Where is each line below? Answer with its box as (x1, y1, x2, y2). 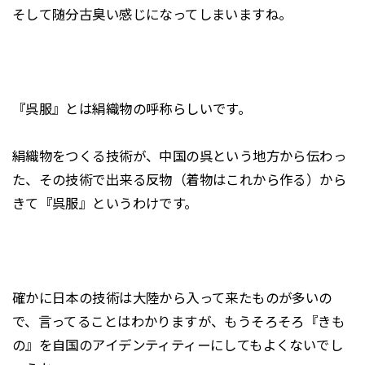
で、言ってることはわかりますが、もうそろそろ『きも (11, 314, 345, 329)
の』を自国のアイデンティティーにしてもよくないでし (11, 337, 344, 353)
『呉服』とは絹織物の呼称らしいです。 (11, 102, 252, 117)
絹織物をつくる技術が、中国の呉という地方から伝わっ (11, 148, 347, 164)
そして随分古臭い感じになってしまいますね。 (11, 7, 292, 23)
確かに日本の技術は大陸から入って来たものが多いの (11, 290, 332, 306)
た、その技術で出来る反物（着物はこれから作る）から (11, 172, 347, 187)
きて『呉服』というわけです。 (11, 196, 198, 211)
